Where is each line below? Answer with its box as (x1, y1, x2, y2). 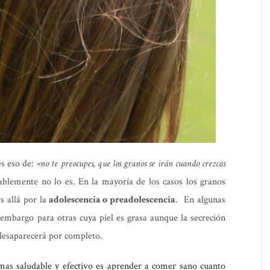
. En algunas (175, 193, 226, 207)
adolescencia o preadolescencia (46, 193, 176, 207)
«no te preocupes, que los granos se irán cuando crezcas (36, 157, 226, 171)
